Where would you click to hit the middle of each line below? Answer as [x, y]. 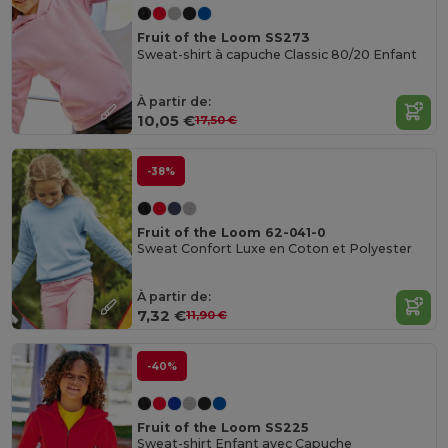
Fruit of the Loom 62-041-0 [231, 233]
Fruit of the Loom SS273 [224, 38]
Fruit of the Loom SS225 [223, 428]
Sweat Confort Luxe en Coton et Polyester [275, 249]
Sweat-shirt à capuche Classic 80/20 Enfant [277, 54]
